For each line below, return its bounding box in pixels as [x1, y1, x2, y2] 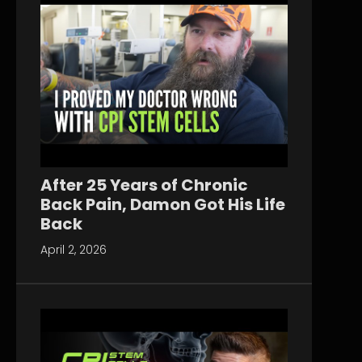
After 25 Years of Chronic [40, 173, 248, 196]
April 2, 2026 [40, 241, 107, 258]
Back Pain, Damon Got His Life [40, 192, 285, 216]
